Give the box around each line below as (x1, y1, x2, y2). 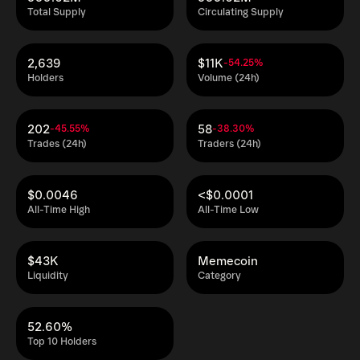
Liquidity (27, 270, 68, 282)
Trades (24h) (27, 138, 87, 150)
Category (198, 270, 241, 282)
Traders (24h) (198, 138, 261, 150)
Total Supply (27, 6, 86, 18)
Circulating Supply (198, 6, 284, 18)
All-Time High (27, 204, 90, 216)
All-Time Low (198, 204, 259, 216)
